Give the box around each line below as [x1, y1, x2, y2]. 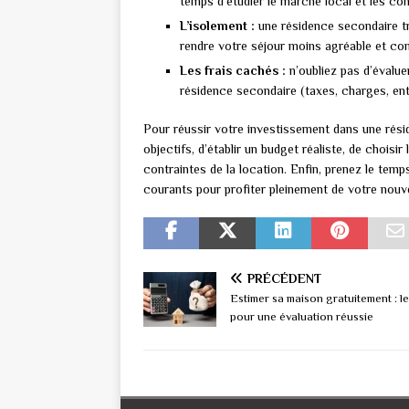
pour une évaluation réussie [230, 309, 373, 324]
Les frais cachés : [180, 63, 286, 79]
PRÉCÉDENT [247, 271, 321, 287]
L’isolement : [180, 18, 255, 34]
